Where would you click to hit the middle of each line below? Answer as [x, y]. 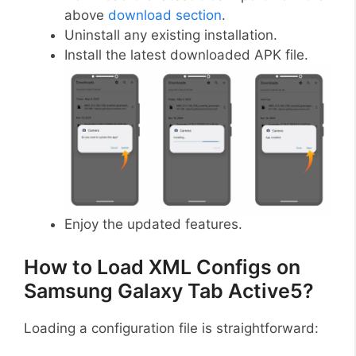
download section [165, 15]
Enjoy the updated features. [153, 224]
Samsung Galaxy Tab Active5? [169, 290]
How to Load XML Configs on [162, 267]
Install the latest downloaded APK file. [186, 54]
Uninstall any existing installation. [171, 35]
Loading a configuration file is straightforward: [171, 328]
